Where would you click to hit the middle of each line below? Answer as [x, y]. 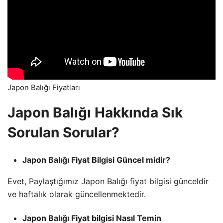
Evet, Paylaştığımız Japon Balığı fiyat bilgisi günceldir [108, 181]
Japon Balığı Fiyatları [44, 87]
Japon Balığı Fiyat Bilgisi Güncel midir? [96, 160]
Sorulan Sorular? [63, 132]
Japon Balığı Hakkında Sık [95, 112]
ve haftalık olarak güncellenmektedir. [77, 194]
